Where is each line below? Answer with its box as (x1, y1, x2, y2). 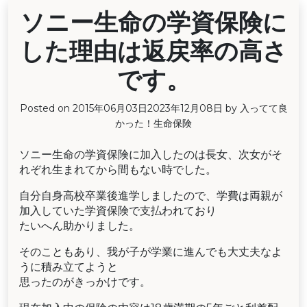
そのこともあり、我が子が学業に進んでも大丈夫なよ (19, 245, 282, 258)
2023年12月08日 (147, 102, 223, 114)
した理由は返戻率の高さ (20, 38, 287, 66)
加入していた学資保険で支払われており (19, 204, 217, 217)
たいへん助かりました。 (19, 219, 140, 232)
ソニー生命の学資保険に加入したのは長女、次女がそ (19, 148, 282, 161)
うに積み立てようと (19, 260, 118, 273)
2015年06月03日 (72, 102, 147, 114)
